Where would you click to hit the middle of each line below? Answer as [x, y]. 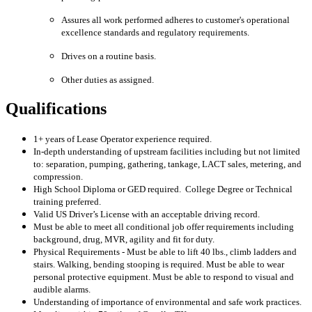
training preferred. [68, 202]
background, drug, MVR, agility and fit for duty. [124, 240]
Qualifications [56, 109]
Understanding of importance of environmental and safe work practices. [167, 302]
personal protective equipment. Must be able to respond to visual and [164, 277]
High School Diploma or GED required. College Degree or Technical [163, 189]
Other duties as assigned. [108, 80]
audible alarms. [62, 290]
